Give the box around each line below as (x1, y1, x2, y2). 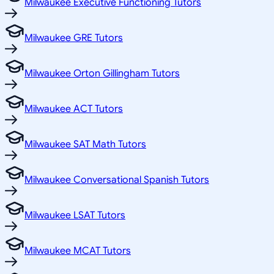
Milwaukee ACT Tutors (24, 102, 123, 115)
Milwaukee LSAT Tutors (24, 209, 125, 221)
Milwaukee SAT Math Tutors (24, 138, 146, 150)
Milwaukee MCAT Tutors (24, 244, 131, 257)
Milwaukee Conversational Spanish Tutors (24, 173, 209, 186)
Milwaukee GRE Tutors (24, 31, 123, 44)
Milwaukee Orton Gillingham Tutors (24, 67, 180, 80)
